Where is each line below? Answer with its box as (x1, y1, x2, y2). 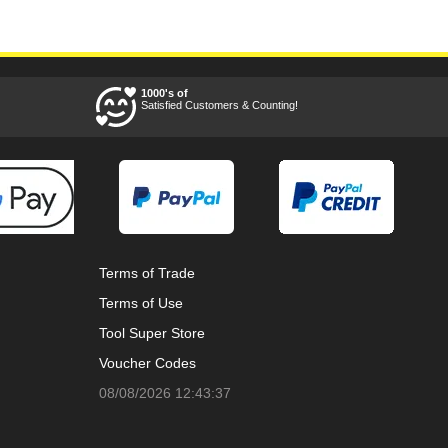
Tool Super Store (99, 325, 205, 341)
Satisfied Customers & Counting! (141, 99, 298, 111)
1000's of (141, 87, 188, 99)
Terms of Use (99, 295, 183, 311)
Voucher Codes (99, 355, 196, 371)
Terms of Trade (99, 265, 195, 281)
